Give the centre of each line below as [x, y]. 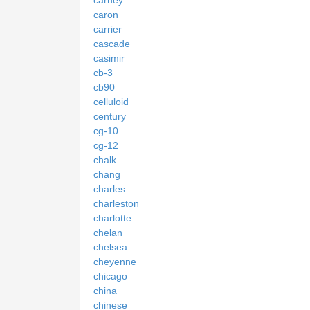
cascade [112, 43]
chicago [110, 276]
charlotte [112, 218]
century [110, 116]
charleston [116, 203]
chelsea [110, 247]
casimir [109, 58]
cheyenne [115, 261]
